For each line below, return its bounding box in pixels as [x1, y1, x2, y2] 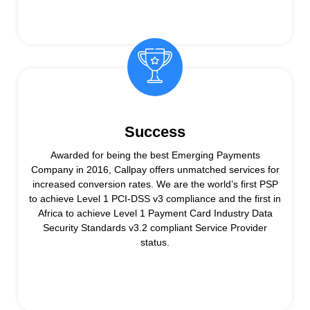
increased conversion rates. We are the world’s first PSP [32, 178, 278, 190]
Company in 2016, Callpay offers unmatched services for [30, 163, 280, 175]
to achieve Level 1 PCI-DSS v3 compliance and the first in [29, 192, 281, 204]
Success [125, 122, 185, 140]
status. [140, 236, 170, 248]
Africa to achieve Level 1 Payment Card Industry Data [37, 207, 273, 219]
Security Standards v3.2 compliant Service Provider [43, 221, 267, 233]
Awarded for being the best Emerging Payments [50, 149, 260, 161]
